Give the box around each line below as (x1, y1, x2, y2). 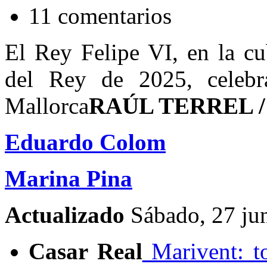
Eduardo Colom (5, 129, 166, 156)
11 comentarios (29, 3, 172, 29)
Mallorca (5, 93, 89, 119)
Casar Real (29, 238, 142, 265)
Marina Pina (5, 166, 132, 192)
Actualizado (5, 202, 131, 228)
